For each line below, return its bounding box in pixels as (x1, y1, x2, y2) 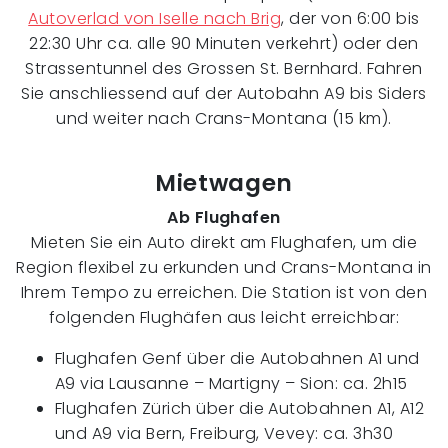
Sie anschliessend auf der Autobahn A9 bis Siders (21, 81, 427, 105)
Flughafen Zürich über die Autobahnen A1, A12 (55, 396, 425, 420)
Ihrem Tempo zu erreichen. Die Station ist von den (20, 280, 428, 304)
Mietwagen (154, 166, 294, 199)
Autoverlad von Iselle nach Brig (28, 6, 282, 30)
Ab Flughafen (167, 205, 281, 229)
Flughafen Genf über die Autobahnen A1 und (55, 346, 420, 370)
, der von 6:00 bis (281, 6, 420, 30)
